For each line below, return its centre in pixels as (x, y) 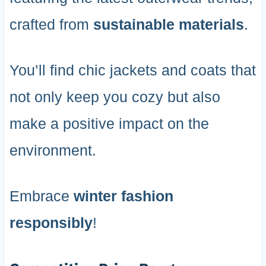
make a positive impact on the (109, 124)
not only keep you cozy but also (115, 97)
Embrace (41, 196)
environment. (53, 151)
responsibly (51, 223)
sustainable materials (168, 25)
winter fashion (123, 196)
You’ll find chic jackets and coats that (132, 70)
